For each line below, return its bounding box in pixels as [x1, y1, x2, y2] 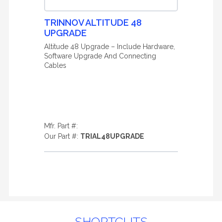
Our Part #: [44, 132, 80, 140]
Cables [44, 61, 66, 69]
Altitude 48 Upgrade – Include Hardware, [44, 43, 175, 51]
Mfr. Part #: [44, 122, 78, 130]
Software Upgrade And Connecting [44, 52, 156, 60]
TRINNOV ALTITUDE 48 [44, 17, 142, 28]
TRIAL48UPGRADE [80, 132, 144, 140]
